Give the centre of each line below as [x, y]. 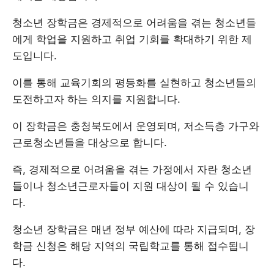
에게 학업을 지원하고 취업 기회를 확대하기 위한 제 [132, 39]
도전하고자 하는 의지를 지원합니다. [96, 99]
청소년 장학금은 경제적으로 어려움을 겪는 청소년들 [134, 22]
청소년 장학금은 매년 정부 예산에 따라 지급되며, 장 [134, 229]
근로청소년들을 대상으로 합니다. [90, 142]
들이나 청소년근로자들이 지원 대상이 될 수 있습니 [131, 186]
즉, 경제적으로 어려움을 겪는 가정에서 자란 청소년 [132, 169]
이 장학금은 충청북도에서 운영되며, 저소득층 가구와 [136, 126]
